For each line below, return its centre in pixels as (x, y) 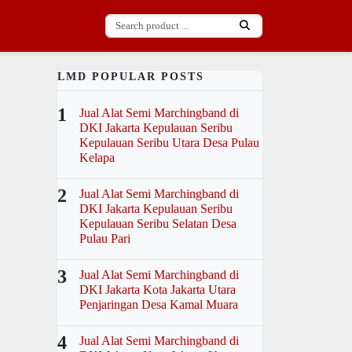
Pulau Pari (105, 238)
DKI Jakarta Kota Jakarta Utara (158, 290)
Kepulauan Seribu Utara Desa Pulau (169, 143)
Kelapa (97, 158)
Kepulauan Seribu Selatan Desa (158, 224)
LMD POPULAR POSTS (131, 77)
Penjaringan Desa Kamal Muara (159, 304)
